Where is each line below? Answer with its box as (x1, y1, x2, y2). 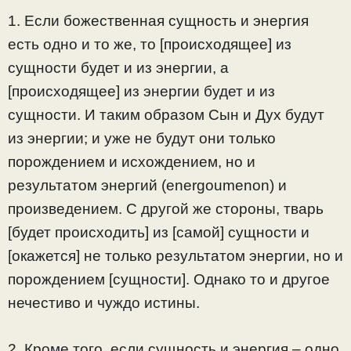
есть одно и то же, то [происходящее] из (8, 36, 291, 53)
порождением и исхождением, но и (8, 154, 255, 171)
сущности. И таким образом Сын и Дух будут (8, 107, 324, 124)
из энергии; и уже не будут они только (8, 130, 276, 147)
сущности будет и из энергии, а (8, 60, 229, 77)
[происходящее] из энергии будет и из (8, 83, 275, 100)
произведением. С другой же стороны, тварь (8, 201, 324, 218)
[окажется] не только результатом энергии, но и (8, 248, 343, 265)
